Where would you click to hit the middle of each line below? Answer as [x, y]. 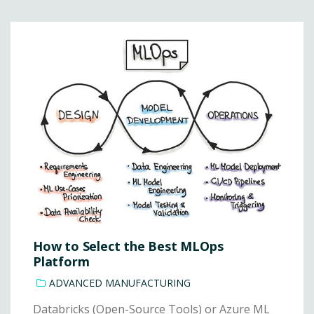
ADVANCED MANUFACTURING [120, 283]
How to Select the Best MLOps [128, 246]
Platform [61, 262]
